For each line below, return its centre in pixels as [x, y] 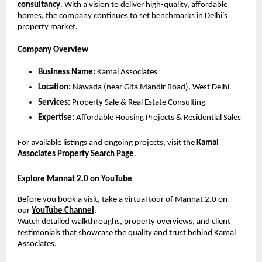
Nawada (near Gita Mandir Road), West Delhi [150, 87]
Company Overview [53, 50]
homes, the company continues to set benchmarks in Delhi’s [123, 16]
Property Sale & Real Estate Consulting [138, 102]
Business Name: [67, 72]
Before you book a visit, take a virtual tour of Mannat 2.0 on [123, 200]
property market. [48, 27]
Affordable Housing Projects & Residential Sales [158, 118]
